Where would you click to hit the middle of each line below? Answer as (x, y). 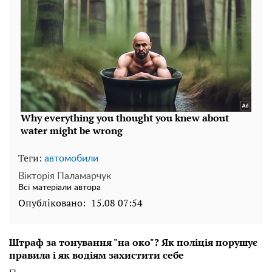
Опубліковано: (52, 203)
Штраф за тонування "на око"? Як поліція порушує (133, 243)
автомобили (71, 159)
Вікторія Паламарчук (65, 176)
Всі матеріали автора (59, 188)
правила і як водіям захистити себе (97, 255)
